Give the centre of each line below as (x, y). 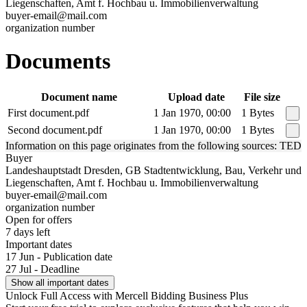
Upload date (196, 97)
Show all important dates (60, 282)
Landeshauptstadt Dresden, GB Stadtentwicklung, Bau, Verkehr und (153, 170)
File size (262, 97)
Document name (79, 97)
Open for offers (39, 219)
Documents (58, 61)
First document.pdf (48, 112)
